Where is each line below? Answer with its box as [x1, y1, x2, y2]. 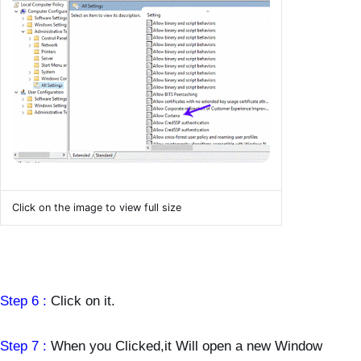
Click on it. [51, 293, 115, 308]
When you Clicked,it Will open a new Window [51, 338, 322, 353]
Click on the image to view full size [12, 201, 181, 214]
